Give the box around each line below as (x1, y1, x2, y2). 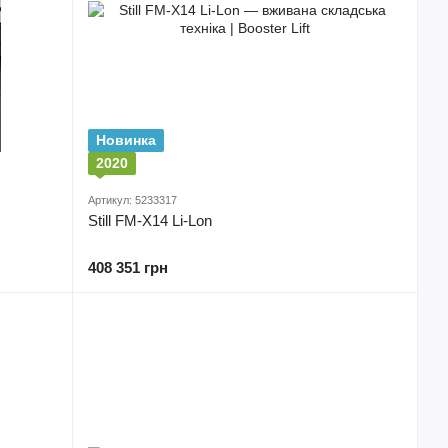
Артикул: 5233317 (88, 194, 177, 206)
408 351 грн (88, 259, 168, 276)
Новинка (96, 132, 156, 148)
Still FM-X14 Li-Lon (88, 212, 212, 229)
